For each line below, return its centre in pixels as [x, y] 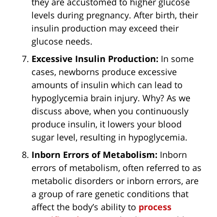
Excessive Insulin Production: [95, 58]
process [155, 207]
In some [176, 58]
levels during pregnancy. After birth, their [115, 15]
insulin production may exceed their [105, 28]
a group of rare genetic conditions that [110, 194]
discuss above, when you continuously [110, 111]
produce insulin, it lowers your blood [107, 124]
